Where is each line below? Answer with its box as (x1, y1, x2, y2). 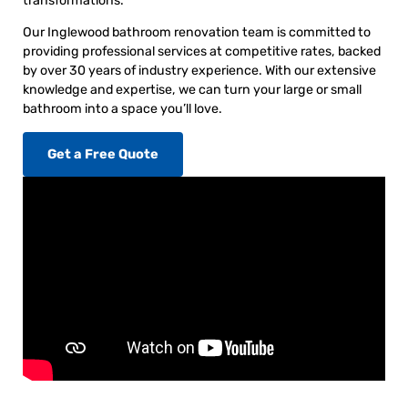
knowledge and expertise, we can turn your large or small (23, 82, 362, 98)
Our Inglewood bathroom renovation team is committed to (23, 25, 371, 41)
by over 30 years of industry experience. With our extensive (23, 63, 376, 79)
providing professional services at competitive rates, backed (23, 44, 381, 60)
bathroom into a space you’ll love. (23, 101, 222, 117)
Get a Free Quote (47, 145, 158, 162)
